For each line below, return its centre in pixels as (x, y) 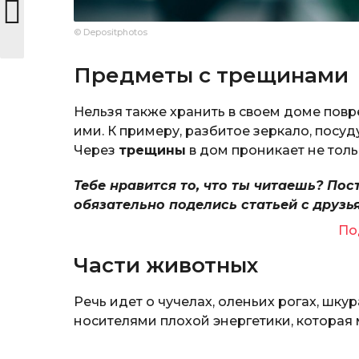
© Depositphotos (111, 32)
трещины (152, 151)
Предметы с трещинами (211, 76)
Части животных (166, 266)
